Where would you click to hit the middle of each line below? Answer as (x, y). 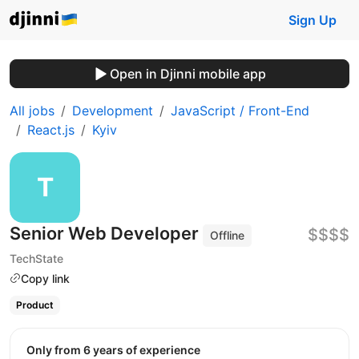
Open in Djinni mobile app (188, 74)
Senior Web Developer (106, 233)
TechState (36, 258)
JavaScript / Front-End (240, 111)
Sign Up (313, 20)
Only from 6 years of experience (118, 349)
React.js (51, 130)
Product (34, 305)
